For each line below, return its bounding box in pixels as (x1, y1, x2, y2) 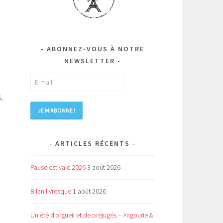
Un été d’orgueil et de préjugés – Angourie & (30, 211, 153, 220)
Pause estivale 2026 (30, 163, 86, 172)
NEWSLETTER (64, 56, 115, 66)
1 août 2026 (73, 187, 106, 196)
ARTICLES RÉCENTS (55, 139, 130, 148)
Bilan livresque (30, 187, 71, 196)
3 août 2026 (87, 163, 120, 172)
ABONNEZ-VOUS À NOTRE (47, 44, 144, 54)
